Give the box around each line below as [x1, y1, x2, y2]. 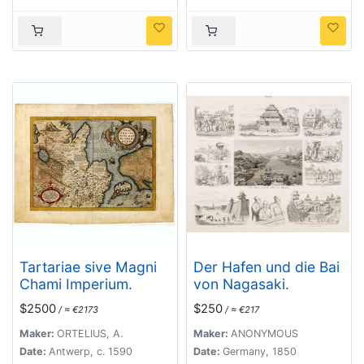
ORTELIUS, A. [57, 327, 123, 340]
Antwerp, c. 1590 [49, 345, 132, 358]
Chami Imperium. [19, 275, 132, 293]
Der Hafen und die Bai [193, 258, 340, 276]
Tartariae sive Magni [19, 258, 157, 276]
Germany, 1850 [223, 345, 297, 358]
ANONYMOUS [231, 327, 298, 340]
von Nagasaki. [193, 275, 289, 293]
